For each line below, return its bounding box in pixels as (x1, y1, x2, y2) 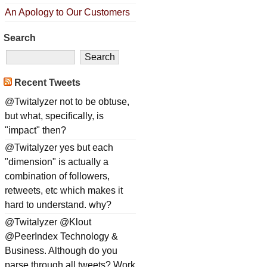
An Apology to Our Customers (5, 7, 130, 18)
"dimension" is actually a (5, 156, 108, 167)
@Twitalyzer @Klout (5, 217, 91, 228)
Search (4, 32, 36, 43)
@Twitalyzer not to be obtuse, (5, 96, 129, 107)
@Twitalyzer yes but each (5, 142, 113, 153)
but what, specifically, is (5, 110, 104, 121)
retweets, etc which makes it (5, 185, 123, 195)
